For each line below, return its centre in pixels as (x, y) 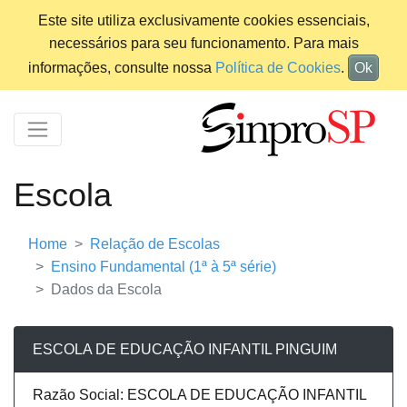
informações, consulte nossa (122, 68)
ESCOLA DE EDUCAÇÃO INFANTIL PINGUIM (185, 350)
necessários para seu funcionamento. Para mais (203, 43)
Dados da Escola (106, 290)
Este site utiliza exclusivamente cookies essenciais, (203, 20)
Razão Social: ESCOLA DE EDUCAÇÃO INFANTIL (200, 395)
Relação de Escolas (155, 244)
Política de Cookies (278, 68)
